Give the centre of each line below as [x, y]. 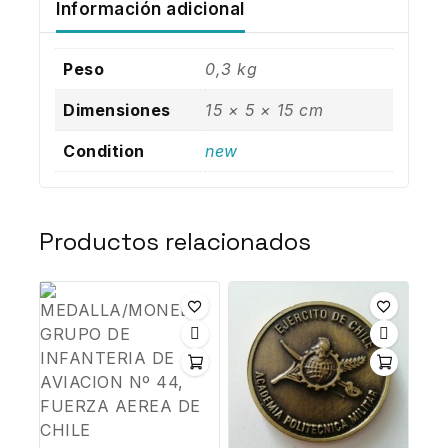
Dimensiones [117, 109]
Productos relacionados [175, 241]
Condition [104, 150]
